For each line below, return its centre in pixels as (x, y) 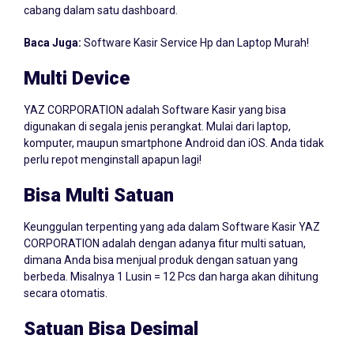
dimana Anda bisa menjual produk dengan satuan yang (161, 245)
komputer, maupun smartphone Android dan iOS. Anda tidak (174, 128)
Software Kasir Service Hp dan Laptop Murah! (196, 27)
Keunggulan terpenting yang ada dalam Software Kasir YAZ (172, 211)
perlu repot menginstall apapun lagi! (113, 144)
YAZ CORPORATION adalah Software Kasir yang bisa (155, 94)
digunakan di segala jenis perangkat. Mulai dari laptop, (157, 111)
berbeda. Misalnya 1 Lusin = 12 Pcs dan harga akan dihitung (171, 261)
